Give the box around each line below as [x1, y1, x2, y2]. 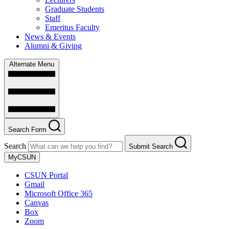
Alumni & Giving [25, 41, 82, 51]
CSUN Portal [25, 171, 68, 180]
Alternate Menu [9, 60, 54, 68]
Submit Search [129, 143, 173, 151]
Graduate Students [45, 5, 104, 14]
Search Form [8, 126, 47, 134]
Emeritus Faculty [45, 23, 100, 32]
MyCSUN [8, 153, 36, 162]
